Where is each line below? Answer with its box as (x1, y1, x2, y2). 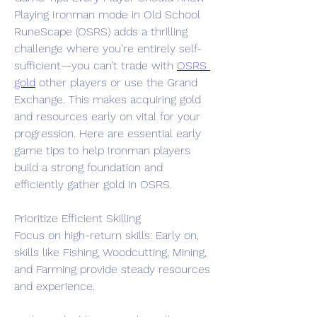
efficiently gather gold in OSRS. (14, 177, 172, 191)
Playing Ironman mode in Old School (14, 7, 200, 21)
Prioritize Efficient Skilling (14, 211, 141, 225)
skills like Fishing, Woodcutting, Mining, (14, 245, 207, 259)
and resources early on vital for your (14, 109, 200, 123)
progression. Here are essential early (14, 126, 201, 140)
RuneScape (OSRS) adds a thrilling (14, 24, 188, 38)
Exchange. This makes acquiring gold (14, 92, 201, 106)
